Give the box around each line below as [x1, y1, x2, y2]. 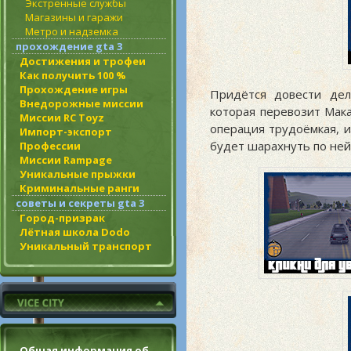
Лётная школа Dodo [20, 224, 130, 239]
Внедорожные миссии [20, 96, 143, 110]
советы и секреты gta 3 [16, 195, 144, 210]
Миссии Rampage [20, 152, 112, 167]
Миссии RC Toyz [20, 110, 104, 125]
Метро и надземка [25, 24, 118, 38]
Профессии [20, 138, 81, 153]
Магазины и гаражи [25, 9, 123, 24]
